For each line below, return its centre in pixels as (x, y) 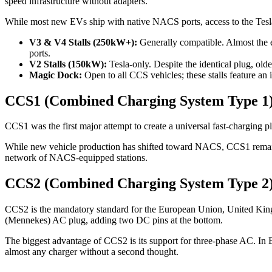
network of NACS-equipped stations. (76, 158)
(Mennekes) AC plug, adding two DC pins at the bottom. (114, 220)
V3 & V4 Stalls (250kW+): (83, 42)
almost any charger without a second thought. (92, 252)
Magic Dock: (56, 75)
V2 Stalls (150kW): (68, 64)
